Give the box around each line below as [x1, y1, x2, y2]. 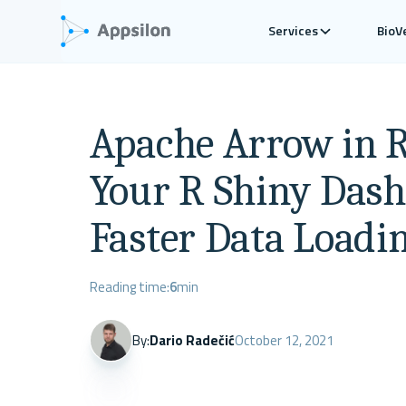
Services [268, 21, 319, 42]
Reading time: [89, 276, 169, 298]
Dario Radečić [150, 329, 236, 351]
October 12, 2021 [235, 330, 334, 352]
